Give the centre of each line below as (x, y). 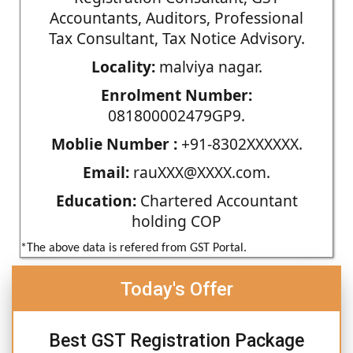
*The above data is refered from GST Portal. (134, 248)
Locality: (123, 66)
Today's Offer (176, 289)
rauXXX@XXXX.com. (200, 172)
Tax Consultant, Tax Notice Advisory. (176, 38)
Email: (106, 172)
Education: (96, 200)
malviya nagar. (208, 66)
